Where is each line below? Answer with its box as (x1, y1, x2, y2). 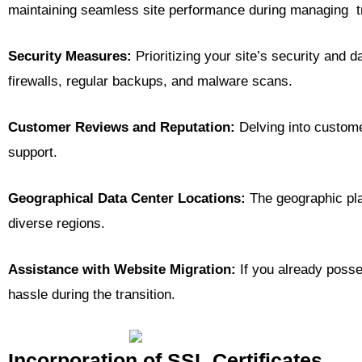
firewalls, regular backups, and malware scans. (8, 74, 293, 90)
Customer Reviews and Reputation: (8, 120, 235, 136)
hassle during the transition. (8, 287, 175, 303)
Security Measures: (8, 48, 132, 65)
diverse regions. (8, 216, 105, 232)
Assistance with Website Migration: (8, 262, 236, 278)
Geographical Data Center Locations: (8, 191, 246, 207)
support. (8, 145, 57, 161)
